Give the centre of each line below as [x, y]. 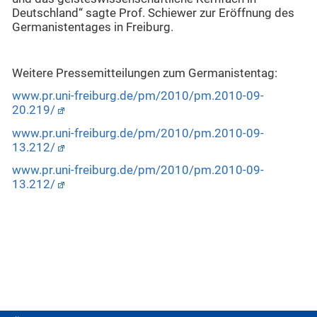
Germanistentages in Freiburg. [93, 27]
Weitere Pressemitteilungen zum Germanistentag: [145, 73]
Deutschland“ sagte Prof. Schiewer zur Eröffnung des [153, 13]
